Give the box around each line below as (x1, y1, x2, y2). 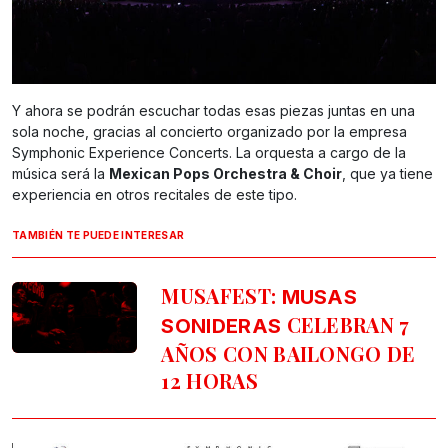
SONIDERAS (161, 314, 282, 339)
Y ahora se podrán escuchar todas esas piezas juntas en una (12, 102, 415, 120)
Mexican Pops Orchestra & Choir (109, 165, 342, 183)
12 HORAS (161, 367, 258, 395)
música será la (12, 165, 109, 183)
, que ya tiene (342, 165, 433, 183)
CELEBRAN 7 (281, 311, 410, 339)
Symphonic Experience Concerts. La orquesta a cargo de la (12, 144, 406, 162)
